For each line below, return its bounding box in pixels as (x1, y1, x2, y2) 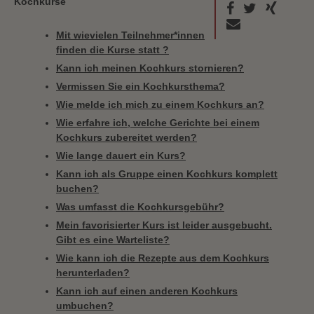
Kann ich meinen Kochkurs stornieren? (56, 62, 244, 74)
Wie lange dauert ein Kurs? (56, 150, 186, 161)
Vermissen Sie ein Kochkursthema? (56, 81, 225, 92)
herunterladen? (56, 267, 130, 278)
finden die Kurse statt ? (56, 44, 169, 55)
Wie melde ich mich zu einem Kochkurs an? (56, 99, 264, 110)
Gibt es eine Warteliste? (56, 234, 170, 245)
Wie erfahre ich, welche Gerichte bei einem (56, 117, 259, 128)
